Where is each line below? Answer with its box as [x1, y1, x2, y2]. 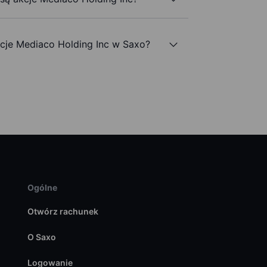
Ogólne [27, 182, 57, 193]
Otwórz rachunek [27, 206, 98, 217]
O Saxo [27, 232, 56, 243]
